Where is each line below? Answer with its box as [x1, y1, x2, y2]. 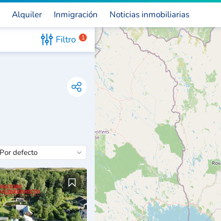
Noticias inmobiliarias [110, 9, 189, 20]
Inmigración [54, 9, 98, 20]
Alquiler [12, 9, 42, 20]
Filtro [56, 34, 76, 45]
